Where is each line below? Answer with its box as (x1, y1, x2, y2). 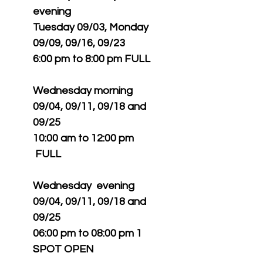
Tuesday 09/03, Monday (33, 22, 149, 33)
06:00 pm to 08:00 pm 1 (33, 228, 142, 239)
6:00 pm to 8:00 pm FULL (33, 53, 150, 65)
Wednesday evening (33, 180, 134, 191)
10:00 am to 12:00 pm (33, 133, 134, 144)
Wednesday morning (33, 85, 133, 96)
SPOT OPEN (33, 244, 94, 255)
